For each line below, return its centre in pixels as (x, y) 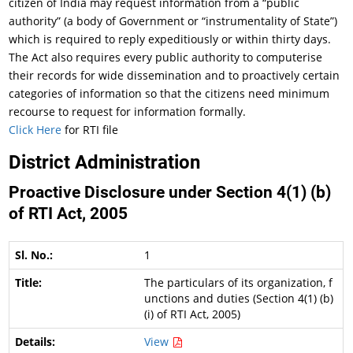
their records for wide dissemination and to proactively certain (175, 75)
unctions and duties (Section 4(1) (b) (238, 298)
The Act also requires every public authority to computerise (166, 57)
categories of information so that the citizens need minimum (169, 93)
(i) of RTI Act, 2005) (192, 314)
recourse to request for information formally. (128, 111)
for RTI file (90, 130)
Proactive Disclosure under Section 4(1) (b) (170, 192)
